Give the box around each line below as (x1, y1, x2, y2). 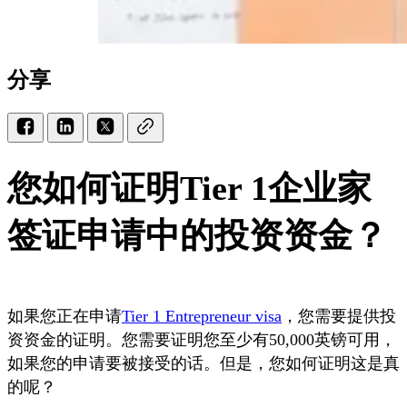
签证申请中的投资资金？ (7, 215, 387, 254)
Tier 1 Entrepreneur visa (122, 306, 282, 325)
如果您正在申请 (7, 306, 122, 325)
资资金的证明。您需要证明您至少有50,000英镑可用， (7, 330, 396, 349)
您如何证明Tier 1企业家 (7, 168, 372, 207)
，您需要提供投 (282, 306, 396, 325)
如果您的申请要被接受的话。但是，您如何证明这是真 (7, 353, 400, 372)
